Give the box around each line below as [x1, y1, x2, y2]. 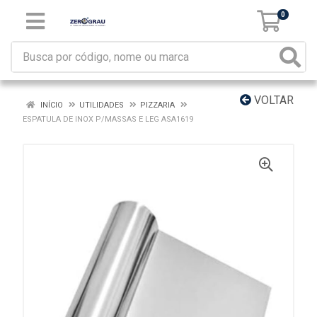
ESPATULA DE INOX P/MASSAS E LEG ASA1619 [23, 115, 193, 124]
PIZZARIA [140, 100, 177, 110]
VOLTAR [251, 93, 294, 107]
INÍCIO [38, 100, 63, 110]
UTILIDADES [79, 100, 124, 110]
